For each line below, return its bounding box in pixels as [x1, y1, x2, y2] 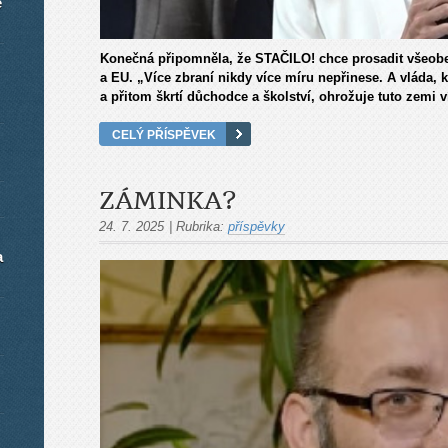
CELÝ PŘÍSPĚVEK [112, 127, 216, 141]
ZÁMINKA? [99, 186, 236, 215]
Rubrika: [176, 218, 224, 234]
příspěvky [228, 218, 285, 234]
